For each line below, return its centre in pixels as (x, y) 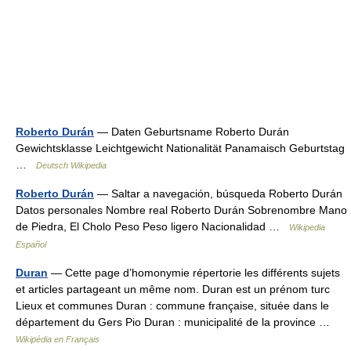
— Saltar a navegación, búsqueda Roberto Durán (218, 194)
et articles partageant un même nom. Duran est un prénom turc (173, 289)
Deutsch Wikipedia (71, 165)
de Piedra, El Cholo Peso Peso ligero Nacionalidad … (152, 226)
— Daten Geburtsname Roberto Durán (192, 132)
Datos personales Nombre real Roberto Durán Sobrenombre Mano (181, 210)
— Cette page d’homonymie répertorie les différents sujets (194, 273)
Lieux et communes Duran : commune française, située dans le (172, 306)
